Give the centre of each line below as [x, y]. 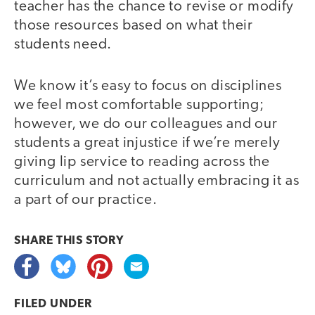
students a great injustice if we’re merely [147, 143]
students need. [65, 45]
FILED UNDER [53, 304]
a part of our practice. [86, 200]
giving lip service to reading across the [142, 162]
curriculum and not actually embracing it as [157, 181]
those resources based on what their [134, 26]
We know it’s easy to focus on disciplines [148, 86]
